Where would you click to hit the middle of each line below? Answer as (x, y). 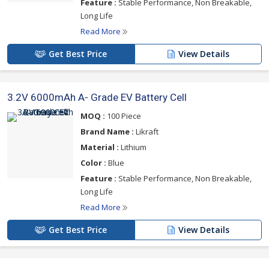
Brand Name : (107, 131)
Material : (100, 147)
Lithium (133, 147)
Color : (93, 163)
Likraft (146, 131)
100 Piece (123, 116)
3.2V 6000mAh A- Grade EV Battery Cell (97, 97)
